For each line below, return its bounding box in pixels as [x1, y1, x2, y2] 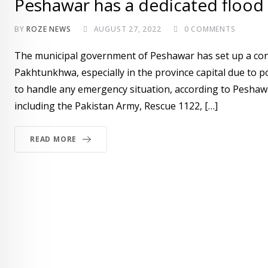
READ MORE [30, 133, 77, 144]
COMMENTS [188, 23, 236, 34]
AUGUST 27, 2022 [93, 23, 162, 34]
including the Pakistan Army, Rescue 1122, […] [14, 99, 218, 112]
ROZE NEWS [26, 23, 71, 34]
